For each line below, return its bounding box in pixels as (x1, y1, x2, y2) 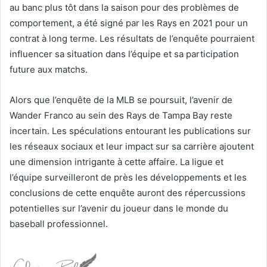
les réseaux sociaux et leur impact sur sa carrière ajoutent (10, 140, 254, 152)
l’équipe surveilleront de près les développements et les (10, 171, 247, 183)
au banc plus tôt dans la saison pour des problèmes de (10, 1, 239, 13)
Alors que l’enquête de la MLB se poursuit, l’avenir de (10, 94, 232, 105)
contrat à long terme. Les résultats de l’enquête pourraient (10, 32, 254, 44)
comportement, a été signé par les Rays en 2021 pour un (10, 17, 248, 29)
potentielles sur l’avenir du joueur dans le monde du (10, 202, 228, 214)
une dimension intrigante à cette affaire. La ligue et (10, 156, 223, 167)
